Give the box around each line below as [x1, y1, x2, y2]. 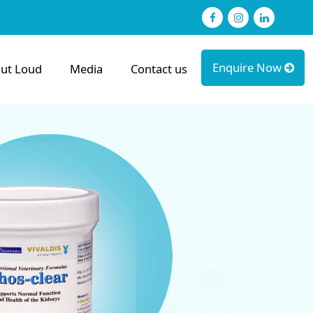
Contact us [131, 61, 188, 78]
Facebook [214, 11, 274, 22]
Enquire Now [212, 59, 284, 76]
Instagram [242, 11, 310, 22]
